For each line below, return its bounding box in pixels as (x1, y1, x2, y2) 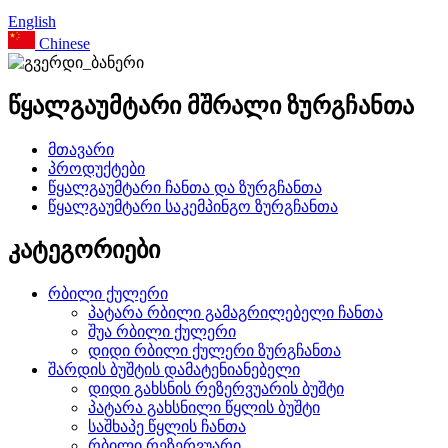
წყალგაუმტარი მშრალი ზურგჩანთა (8, 92, 414, 119)
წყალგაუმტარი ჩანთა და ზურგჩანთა (48, 178, 322, 196)
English (8, 13, 56, 30)
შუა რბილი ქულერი (88, 322, 236, 340)
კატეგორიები (8, 236, 160, 263)
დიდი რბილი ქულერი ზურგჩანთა (88, 341, 341, 359)
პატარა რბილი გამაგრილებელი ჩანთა (88, 303, 383, 321)
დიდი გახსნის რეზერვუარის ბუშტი (88, 379, 344, 397)
